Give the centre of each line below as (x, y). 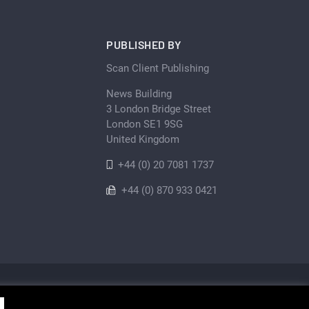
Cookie (191, 295)
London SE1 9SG (144, 124)
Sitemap (227, 295)
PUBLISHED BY (144, 45)
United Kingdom (143, 140)
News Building (139, 94)
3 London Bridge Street (159, 109)
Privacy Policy (142, 295)
